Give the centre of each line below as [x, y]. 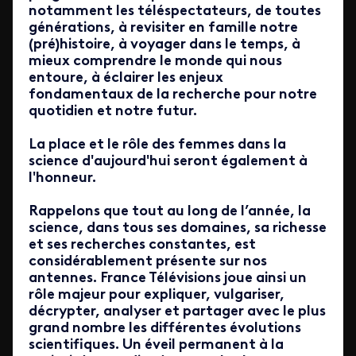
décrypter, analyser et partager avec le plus [177, 312]
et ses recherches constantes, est [142, 245]
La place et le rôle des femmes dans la [157, 145]
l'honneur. [62, 178]
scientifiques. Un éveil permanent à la [156, 345]
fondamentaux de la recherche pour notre [173, 95]
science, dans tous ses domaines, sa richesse [178, 228]
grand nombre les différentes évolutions [165, 329]
